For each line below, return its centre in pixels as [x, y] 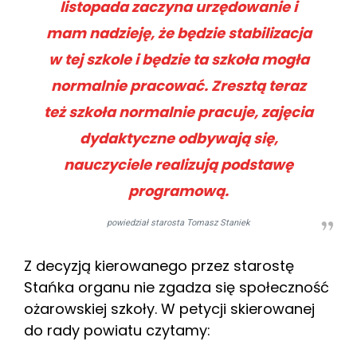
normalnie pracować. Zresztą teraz [178, 86]
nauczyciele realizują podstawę [178, 165]
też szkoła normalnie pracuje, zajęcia [178, 112]
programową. [178, 191]
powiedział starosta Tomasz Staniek [178, 223]
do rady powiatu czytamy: [117, 331]
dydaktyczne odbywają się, [178, 139]
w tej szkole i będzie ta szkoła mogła [178, 60]
